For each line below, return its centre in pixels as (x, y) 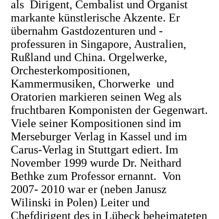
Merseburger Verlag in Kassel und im (99, 136)
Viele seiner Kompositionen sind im (96, 123)
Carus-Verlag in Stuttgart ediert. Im (95, 149)
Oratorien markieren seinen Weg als (96, 97)
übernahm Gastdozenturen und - (87, 31)
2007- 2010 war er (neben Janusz (89, 189)
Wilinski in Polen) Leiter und (80, 202)
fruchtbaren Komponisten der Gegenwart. (109, 110)
